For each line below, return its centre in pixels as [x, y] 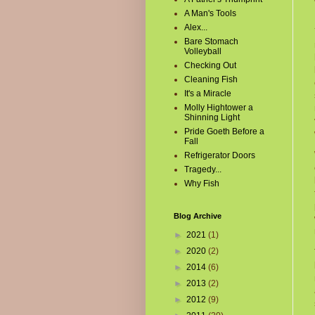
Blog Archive [198, 216]
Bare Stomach [211, 41]
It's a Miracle [208, 94]
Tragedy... [203, 169]
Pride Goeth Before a [224, 131]
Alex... [196, 27]
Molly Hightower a [219, 108]
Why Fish [202, 184]
